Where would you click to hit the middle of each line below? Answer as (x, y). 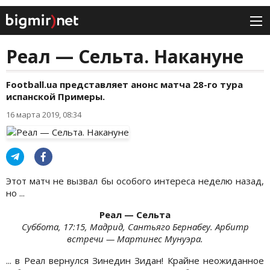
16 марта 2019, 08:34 (44, 115)
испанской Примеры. (55, 97)
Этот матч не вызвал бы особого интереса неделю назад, (135, 181)
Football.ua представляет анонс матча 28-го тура (124, 85)
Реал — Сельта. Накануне (125, 57)
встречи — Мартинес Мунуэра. (135, 239)
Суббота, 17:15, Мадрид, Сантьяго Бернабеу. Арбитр (135, 227)
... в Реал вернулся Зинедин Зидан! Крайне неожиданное (135, 261)
